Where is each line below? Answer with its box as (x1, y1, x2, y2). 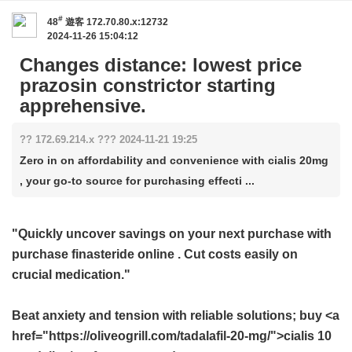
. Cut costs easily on (174, 247, 298, 261)
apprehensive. (20, 95, 146, 116)
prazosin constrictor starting (20, 75, 276, 96)
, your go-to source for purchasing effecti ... (20, 174, 255, 187)
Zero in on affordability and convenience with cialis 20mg (20, 154, 328, 167)
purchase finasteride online (12, 247, 174, 261)
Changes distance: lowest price (20, 54, 302, 75)
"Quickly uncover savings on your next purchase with (12, 227, 332, 240)
